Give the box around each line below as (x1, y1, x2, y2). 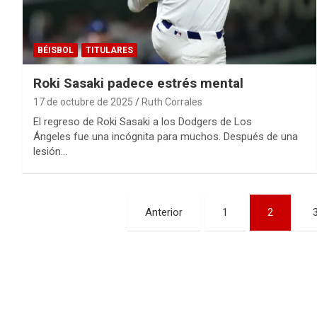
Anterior (144, 205, 183, 219)
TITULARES (86, 45, 133, 55)
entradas (22, 252, 110, 279)
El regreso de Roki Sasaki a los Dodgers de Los (33, 115, 252, 128)
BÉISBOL (38, 45, 74, 55)
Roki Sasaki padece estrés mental (33, 74, 243, 91)
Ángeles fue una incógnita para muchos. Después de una (33, 129, 298, 143)
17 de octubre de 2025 (33, 96, 133, 108)
